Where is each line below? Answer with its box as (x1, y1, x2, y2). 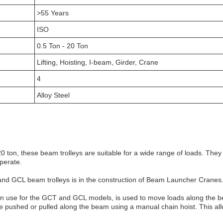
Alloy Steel (37, 91, 70, 99)
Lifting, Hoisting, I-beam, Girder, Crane (37, 58, 158, 66)
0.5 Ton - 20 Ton (37, 42, 88, 50)
